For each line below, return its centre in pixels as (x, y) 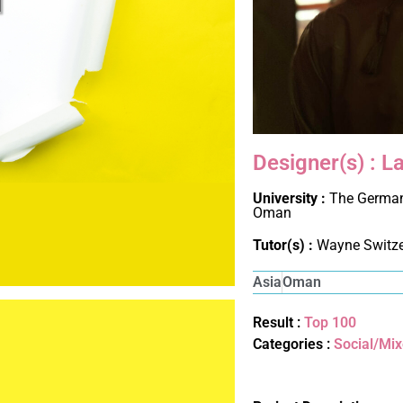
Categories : (294, 344)
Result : (279, 322)
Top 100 (331, 322)
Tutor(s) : (285, 245)
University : (291, 198)
